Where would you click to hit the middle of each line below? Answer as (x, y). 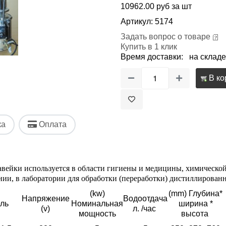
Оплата (52, 124)
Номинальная (97, 204)
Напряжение (45, 199)
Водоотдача (145, 199)
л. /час (145, 209)
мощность (97, 214)
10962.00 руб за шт (156, 6)
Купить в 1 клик (149, 47)
